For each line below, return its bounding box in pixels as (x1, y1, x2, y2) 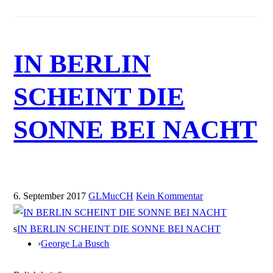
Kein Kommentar (136, 190, 204, 201)
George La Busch (41, 238, 110, 249)
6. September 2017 (13, 190, 87, 201)
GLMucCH (88, 190, 134, 201)
